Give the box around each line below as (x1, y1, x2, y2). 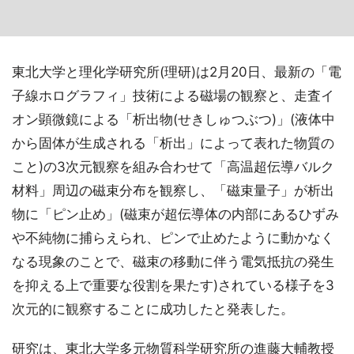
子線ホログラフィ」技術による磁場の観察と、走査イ (12, 88, 334, 104)
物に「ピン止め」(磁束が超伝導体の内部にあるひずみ (12, 206, 339, 222)
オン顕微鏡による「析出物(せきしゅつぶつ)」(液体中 (12, 111, 335, 127)
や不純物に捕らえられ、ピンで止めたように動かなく (12, 230, 334, 246)
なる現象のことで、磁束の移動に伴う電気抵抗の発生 (12, 254, 334, 269)
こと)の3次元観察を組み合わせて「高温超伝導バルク (12, 159, 334, 175)
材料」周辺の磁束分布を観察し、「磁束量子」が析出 (12, 183, 334, 198)
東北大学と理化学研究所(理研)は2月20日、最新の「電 (12, 64, 341, 80)
